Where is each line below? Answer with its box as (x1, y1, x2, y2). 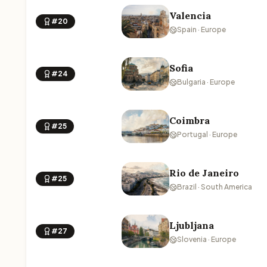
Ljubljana (169, 219, 214, 231)
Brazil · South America (177, 182, 252, 191)
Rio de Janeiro (169, 167, 239, 179)
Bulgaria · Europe (177, 77, 235, 86)
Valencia (169, 10, 211, 21)
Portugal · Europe (177, 130, 237, 139)
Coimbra (169, 114, 210, 126)
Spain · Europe (177, 25, 226, 34)
